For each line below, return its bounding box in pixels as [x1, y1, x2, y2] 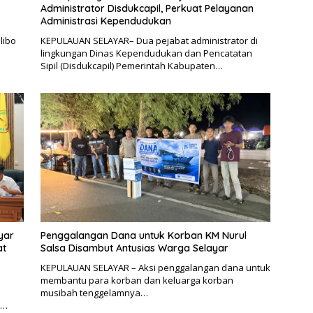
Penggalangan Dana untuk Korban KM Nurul [40, 229, 247, 242]
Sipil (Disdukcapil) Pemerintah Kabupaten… [40, 59, 223, 72]
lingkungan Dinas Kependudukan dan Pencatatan [40, 46, 252, 59]
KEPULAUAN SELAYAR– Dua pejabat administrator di [40, 34, 258, 47]
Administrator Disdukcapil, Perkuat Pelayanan [40, 1, 254, 15]
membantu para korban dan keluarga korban [40, 274, 233, 287]
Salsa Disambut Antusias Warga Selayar [40, 242, 228, 255]
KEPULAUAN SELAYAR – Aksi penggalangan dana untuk [40, 261, 270, 275]
